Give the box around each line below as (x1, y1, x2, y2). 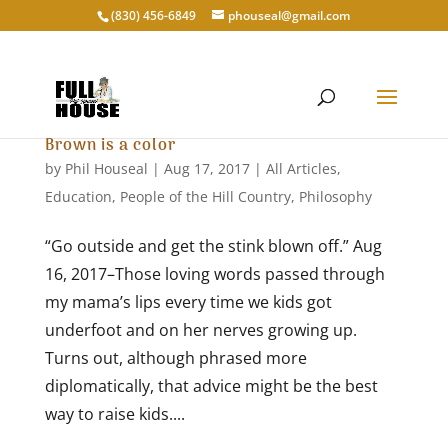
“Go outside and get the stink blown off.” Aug (44, 235, 382, 257)
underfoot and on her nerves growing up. (44, 319, 357, 341)
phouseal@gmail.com (228, 7, 351, 24)
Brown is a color (44, 133, 176, 159)
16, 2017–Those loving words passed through (44, 263, 385, 285)
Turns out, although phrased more (44, 347, 307, 369)
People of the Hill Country (119, 187, 291, 206)
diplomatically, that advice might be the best (44, 375, 378, 397)
